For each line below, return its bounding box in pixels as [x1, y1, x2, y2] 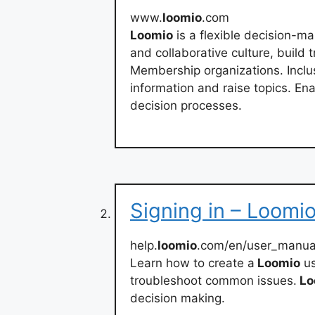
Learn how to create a [130, 255, 255, 270]
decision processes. [130, 98, 242, 113]
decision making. [130, 290, 225, 305]
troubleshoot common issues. [130, 273, 297, 288]
